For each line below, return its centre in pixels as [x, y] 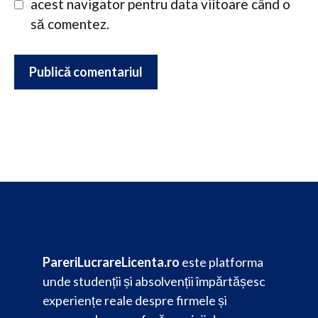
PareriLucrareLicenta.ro [111, 262]
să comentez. [70, 24]
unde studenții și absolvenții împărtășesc [154, 281]
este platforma [221, 262]
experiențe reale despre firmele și [135, 300]
